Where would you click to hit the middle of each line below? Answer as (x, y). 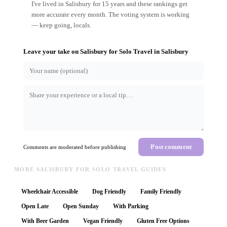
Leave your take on (52, 52)
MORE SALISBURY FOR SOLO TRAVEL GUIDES (90, 169)
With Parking (131, 206)
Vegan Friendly (103, 221)
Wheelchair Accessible (50, 192)
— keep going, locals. (61, 25)
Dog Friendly (109, 192)
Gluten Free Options (163, 221)
